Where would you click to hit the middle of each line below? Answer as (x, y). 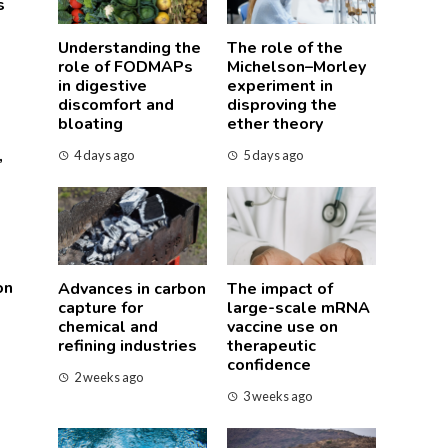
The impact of (280, 288)
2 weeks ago (108, 376)
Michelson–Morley (296, 66)
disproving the (282, 104)
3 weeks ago (277, 395)
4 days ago (104, 154)
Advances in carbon (132, 288)
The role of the (285, 47)
